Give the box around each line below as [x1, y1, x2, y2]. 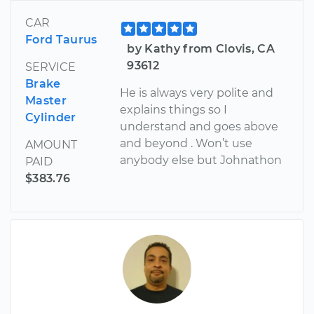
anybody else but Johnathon [120, 153, 282, 167]
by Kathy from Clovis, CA [127, 41, 275, 55]
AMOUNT [25, 137, 77, 151]
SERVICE [25, 60, 76, 74]
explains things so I [120, 102, 228, 116]
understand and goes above [120, 119, 279, 133]
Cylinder [25, 110, 76, 124]
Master [25, 93, 67, 107]
